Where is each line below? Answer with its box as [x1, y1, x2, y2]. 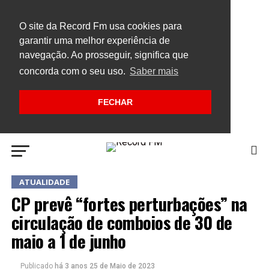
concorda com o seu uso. [19, 66, 128, 77]
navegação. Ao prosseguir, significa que [19, 50, 189, 60]
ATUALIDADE [19, 176, 70, 187]
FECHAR [98, 97, 133, 107]
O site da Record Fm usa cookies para [19, 21, 182, 31]
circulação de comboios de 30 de [11, 209, 232, 235]
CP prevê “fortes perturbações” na [11, 190, 247, 216]
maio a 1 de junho [11, 228, 126, 253]
